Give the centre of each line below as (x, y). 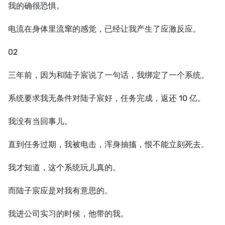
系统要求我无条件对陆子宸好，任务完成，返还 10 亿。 (107, 98)
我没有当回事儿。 (40, 121)
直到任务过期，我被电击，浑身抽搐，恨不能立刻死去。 (108, 144)
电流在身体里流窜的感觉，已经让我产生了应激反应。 (104, 29)
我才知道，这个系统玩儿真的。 (64, 167)
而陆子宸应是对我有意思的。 (60, 191)
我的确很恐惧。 (36, 6)
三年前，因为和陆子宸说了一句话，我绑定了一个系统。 (108, 75)
